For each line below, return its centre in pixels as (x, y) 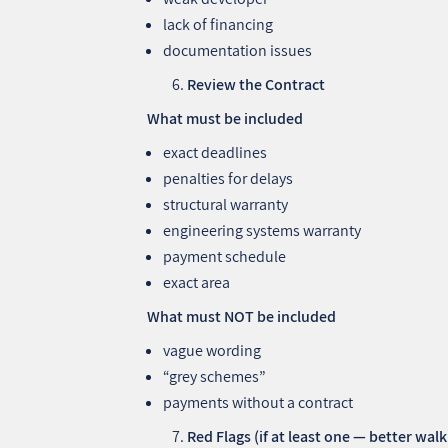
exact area (197, 282)
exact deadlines (215, 152)
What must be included (225, 118)
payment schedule (225, 256)
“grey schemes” (215, 376)
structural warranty (226, 204)
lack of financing (218, 24)
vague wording (212, 350)
